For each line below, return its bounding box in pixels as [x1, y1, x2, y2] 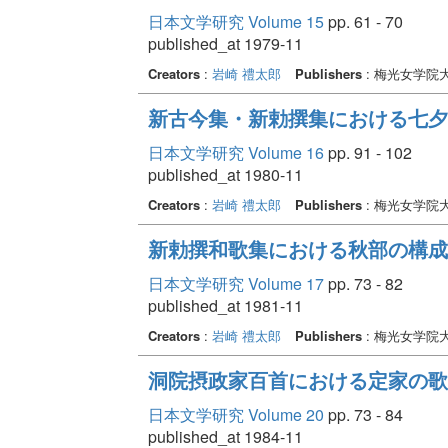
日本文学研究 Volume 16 [147, 140, 324, 164]
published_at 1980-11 [147, 162, 303, 186]
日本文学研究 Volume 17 [147, 271, 324, 295]
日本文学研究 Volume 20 [147, 402, 324, 426]
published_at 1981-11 [147, 293, 303, 317]
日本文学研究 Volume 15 [147, 9, 324, 33]
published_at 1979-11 [147, 31, 303, 55]
